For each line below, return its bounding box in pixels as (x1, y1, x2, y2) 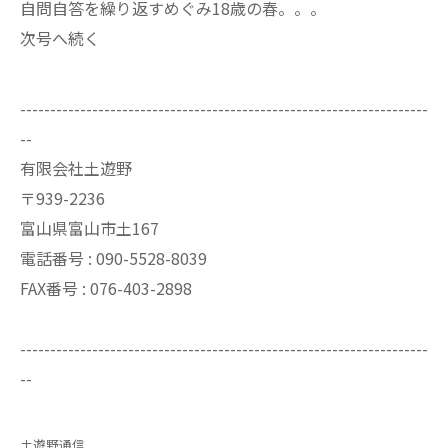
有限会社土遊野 (20, 155, 132, 180)
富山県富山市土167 (20, 215, 159, 240)
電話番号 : (20, 245, 96, 270)
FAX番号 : (20, 275, 90, 300)
